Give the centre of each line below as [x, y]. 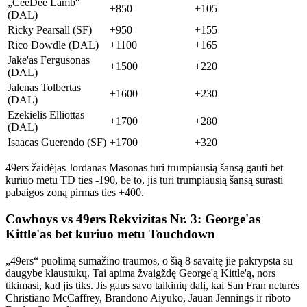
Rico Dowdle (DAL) [53, 45]
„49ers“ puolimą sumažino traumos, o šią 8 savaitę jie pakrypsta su [149, 260]
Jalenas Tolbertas [44, 88]
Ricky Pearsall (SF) [50, 30]
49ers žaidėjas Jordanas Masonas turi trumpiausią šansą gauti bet [144, 168]
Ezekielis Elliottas [46, 115]
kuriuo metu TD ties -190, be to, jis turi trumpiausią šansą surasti [144, 180]
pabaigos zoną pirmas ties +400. [75, 193]
